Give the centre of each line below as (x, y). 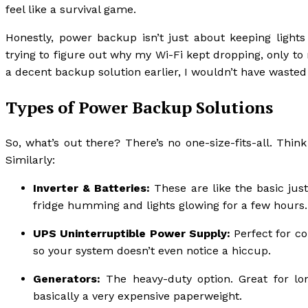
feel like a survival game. (71, 9)
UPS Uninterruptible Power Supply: (132, 233)
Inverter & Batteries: (92, 188)
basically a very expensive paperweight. (137, 296)
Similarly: (30, 159)
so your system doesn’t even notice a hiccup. (152, 250)
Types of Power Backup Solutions (139, 107)
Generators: (67, 278)
